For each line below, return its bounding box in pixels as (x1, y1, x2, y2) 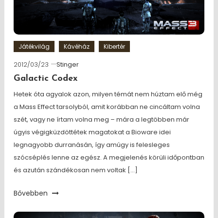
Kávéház (63, 42, 90, 51)
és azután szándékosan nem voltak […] (13, 165, 138, 175)
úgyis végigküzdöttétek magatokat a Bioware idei (13, 127, 171, 137)
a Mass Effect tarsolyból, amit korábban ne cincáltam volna (13, 102, 200, 111)
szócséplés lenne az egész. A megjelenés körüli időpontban (13, 153, 204, 162)
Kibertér (103, 42, 125, 51)
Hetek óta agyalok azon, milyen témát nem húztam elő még (13, 90, 202, 99)
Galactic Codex (13, 74, 77, 83)
